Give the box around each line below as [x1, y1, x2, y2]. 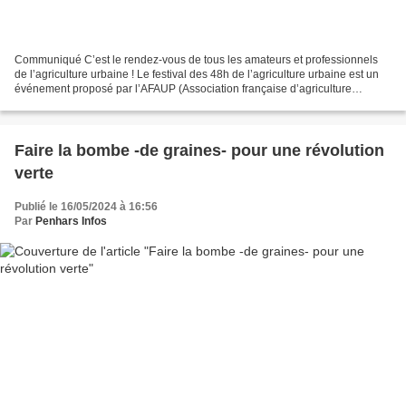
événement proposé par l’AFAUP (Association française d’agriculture [14, 82, 352, 96]
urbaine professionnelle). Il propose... [14, 97, 198, 111]
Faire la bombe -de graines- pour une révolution [14, 141, 384, 160]
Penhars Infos [35, 215, 107, 228]
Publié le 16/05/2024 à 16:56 [14, 200, 158, 214]
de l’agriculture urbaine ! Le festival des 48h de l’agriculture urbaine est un [14, 68, 379, 82]
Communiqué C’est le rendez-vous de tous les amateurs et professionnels [14, 53, 378, 67]
